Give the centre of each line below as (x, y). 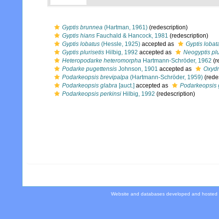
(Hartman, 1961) (125, 27)
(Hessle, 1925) (120, 44)
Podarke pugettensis (89, 69)
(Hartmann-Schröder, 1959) (166, 77)
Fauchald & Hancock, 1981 (131, 36)
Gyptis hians (78, 36)
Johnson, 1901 (137, 69)
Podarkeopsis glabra (90, 86)
